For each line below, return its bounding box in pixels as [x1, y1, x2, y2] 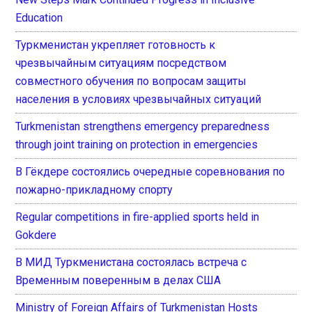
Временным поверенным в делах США [15, 273, 221, 287]
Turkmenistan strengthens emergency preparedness [15, 119, 270, 133]
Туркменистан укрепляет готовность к [15, 38, 216, 52]
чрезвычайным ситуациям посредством [15, 56, 227, 70]
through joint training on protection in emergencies [15, 137, 258, 151]
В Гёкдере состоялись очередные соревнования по [15, 164, 286, 178]
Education [15, 10, 63, 24]
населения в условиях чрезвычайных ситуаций [15, 92, 262, 106]
